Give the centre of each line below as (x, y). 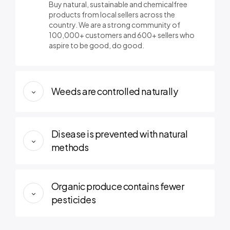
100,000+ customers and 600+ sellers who (122, 35)
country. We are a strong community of (114, 25)
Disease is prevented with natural (120, 134)
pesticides (73, 200)
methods (70, 147)
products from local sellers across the (112, 15)
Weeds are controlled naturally (114, 91)
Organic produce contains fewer (118, 186)
